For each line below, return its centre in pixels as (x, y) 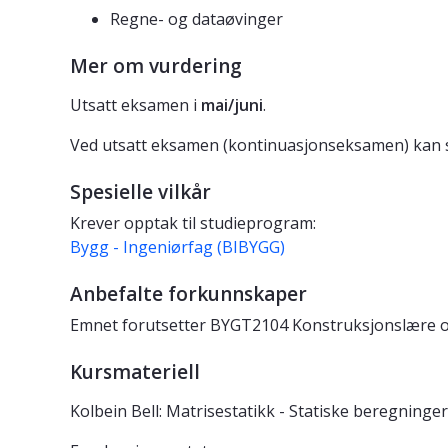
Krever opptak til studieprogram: (193, 223)
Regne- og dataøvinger (196, 19)
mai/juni (232, 105)
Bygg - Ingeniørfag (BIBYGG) (177, 247)
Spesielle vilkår (140, 192)
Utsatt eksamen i (135, 105)
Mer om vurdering (156, 66)
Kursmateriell (135, 372)
